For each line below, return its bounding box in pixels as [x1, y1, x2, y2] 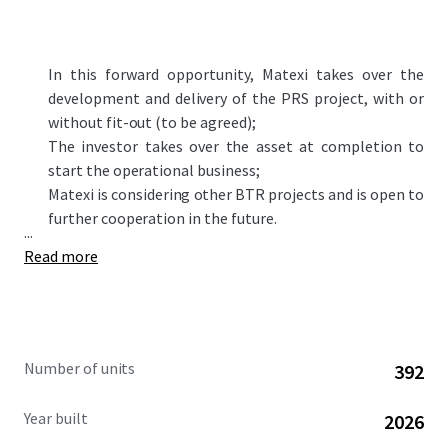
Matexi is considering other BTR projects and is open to [48, 184, 424, 204]
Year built [24, 408, 88, 428]
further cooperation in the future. [48, 208, 277, 228]
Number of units [24, 358, 136, 378]
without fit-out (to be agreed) [48, 112, 252, 132]
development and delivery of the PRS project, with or [48, 88, 424, 108]
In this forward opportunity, [48, 64, 262, 84]
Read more [24, 246, 98, 266]
